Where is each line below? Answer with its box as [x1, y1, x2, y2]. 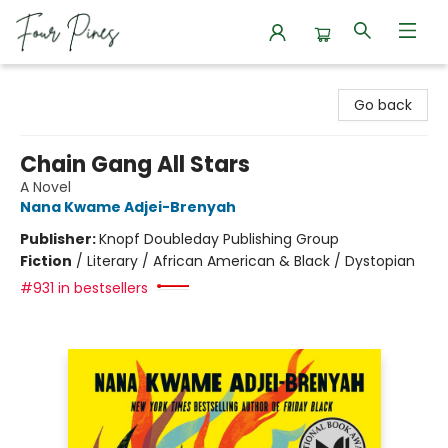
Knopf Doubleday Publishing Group [99, 229, 339, 249]
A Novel [20, 177, 71, 197]
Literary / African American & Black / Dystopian [87, 251, 415, 271]
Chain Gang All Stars [20, 149, 250, 180]
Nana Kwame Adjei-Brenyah [20, 197, 236, 217]
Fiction [20, 251, 72, 271]
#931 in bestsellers [20, 278, 148, 298]
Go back [354, 95, 412, 115]
